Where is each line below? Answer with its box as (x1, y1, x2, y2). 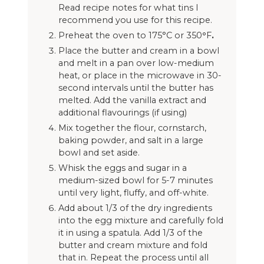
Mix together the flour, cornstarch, (58, 122, 206, 133)
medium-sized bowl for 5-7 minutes (58, 174, 213, 186)
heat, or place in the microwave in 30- (58, 70, 222, 81)
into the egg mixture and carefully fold (58, 214, 223, 226)
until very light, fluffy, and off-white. (58, 187, 209, 198)
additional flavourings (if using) (58, 107, 187, 118)
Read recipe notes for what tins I (58, 2, 199, 13)
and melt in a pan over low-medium (58, 57, 214, 68)
